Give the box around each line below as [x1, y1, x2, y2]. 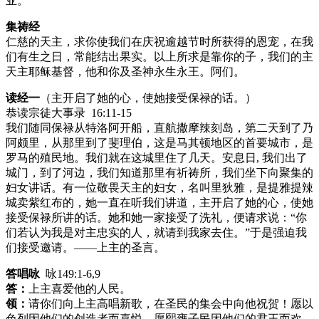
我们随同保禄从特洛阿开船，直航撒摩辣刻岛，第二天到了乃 [6, 121, 313, 134]
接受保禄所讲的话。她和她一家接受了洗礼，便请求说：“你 [6, 211, 307, 224]
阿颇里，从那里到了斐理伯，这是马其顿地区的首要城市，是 [6, 136, 313, 149]
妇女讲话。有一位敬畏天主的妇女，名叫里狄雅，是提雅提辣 [6, 181, 313, 194]
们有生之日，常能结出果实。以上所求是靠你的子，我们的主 [6, 50, 313, 63]
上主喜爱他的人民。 [28, 282, 131, 295]
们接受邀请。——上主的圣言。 [6, 241, 165, 253]
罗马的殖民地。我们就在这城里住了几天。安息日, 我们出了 [6, 151, 308, 164]
